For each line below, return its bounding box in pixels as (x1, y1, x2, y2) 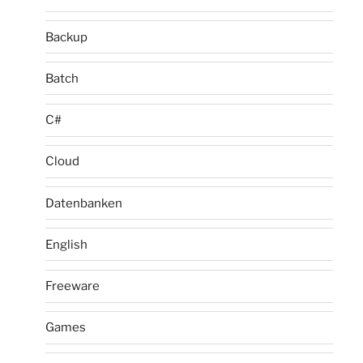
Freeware (45, 279, 100, 294)
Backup (45, 29, 88, 45)
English (45, 237, 88, 252)
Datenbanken (45, 195, 123, 211)
